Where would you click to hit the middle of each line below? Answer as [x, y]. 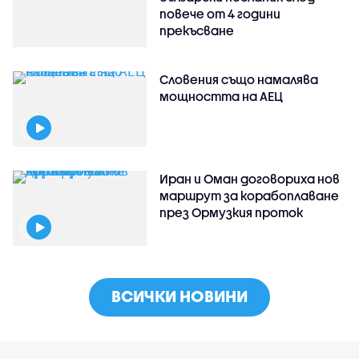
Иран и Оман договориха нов [250, 179]
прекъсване [197, 31]
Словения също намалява [239, 80]
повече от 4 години [220, 14]
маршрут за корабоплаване [250, 196]
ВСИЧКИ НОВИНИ [179, 296]
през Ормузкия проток [232, 213]
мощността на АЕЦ [222, 97]
